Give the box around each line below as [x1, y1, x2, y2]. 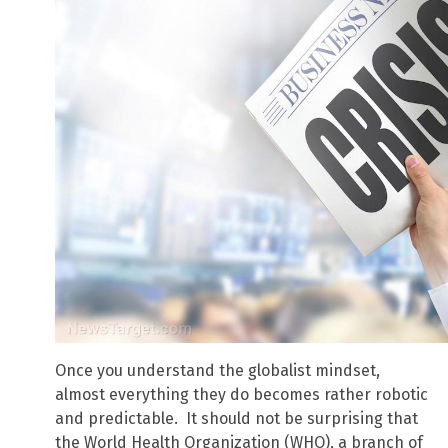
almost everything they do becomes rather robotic [55, 384, 428, 404]
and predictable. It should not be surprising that [55, 408, 418, 428]
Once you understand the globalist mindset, [55, 360, 380, 380]
